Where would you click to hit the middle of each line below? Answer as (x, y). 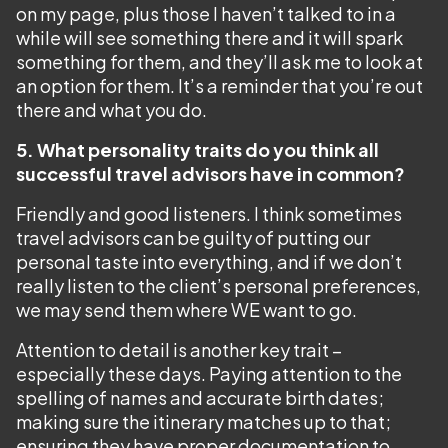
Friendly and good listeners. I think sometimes (209, 213)
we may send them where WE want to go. (186, 309)
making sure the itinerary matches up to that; (203, 421)
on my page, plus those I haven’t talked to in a (206, 13)
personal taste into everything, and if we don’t (209, 261)
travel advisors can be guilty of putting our (193, 237)
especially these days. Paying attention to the (209, 373)
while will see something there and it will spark (209, 37)
